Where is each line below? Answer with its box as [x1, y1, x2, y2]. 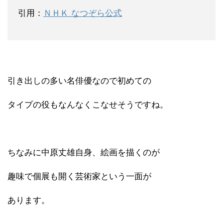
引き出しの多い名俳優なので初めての [7, 76, 151, 86]
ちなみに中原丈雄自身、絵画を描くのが [7, 147, 160, 157]
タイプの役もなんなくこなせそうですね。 [7, 100, 168, 110]
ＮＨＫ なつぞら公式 [43, 8, 122, 18]
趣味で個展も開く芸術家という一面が [7, 171, 151, 181]
